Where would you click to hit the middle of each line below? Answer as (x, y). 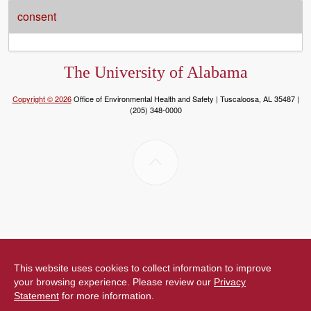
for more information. (107, 296)
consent (37, 16)
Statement (36, 296)
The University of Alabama (155, 72)
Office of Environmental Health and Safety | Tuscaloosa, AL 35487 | (185, 99)
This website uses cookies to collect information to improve (143, 268)
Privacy (230, 282)
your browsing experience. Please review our (114, 282)
